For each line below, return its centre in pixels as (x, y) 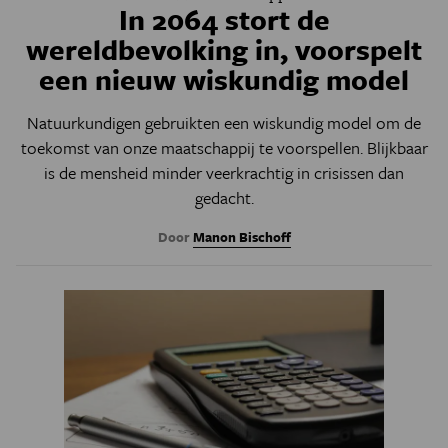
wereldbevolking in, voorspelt (224, 49)
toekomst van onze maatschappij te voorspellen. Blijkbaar (224, 148)
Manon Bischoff (241, 237)
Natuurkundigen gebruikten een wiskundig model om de (224, 123)
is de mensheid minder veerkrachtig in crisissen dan (224, 173)
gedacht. (224, 198)
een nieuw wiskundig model (224, 79)
